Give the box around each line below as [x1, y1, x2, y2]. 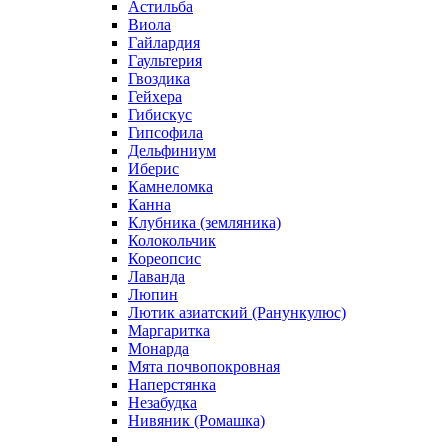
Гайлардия [128, 33, 200, 51]
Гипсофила [128, 123, 203, 141]
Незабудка [128, 393, 197, 411]
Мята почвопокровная [128, 357, 280, 375]
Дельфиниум [128, 141, 216, 159]
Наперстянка [128, 375, 216, 393]
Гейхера [128, 87, 182, 105]
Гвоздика [128, 69, 190, 87]
